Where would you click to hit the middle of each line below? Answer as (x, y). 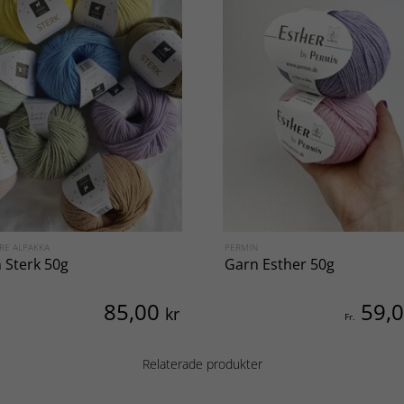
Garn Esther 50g (280, 264)
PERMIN (243, 247)
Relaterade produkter (202, 363)
